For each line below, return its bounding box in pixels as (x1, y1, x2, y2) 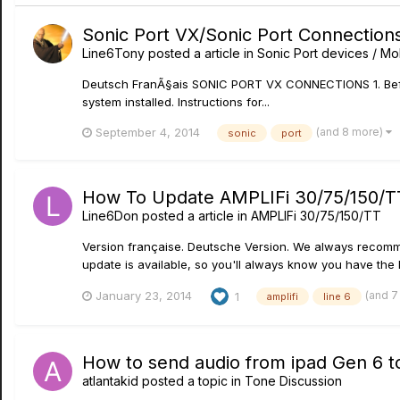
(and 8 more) (316, 124, 386, 138)
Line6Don (82, 207, 138, 223)
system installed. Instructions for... (82, 95, 270, 109)
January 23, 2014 (96, 288, 192, 304)
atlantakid (82, 372, 138, 388)
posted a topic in (138, 372, 245, 388)
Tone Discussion (245, 372, 342, 388)
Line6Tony (82, 46, 145, 61)
